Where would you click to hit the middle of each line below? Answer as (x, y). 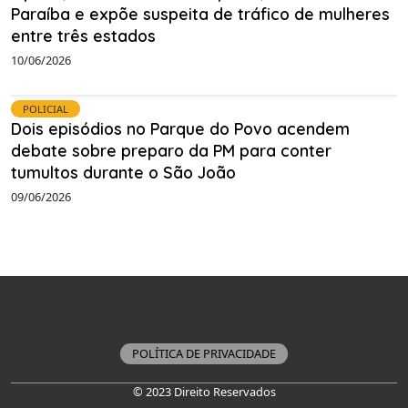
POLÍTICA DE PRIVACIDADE (204, 354)
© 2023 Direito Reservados (204, 392)
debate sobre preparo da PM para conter (171, 151)
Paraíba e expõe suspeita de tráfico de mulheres (200, 13)
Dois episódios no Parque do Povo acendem (180, 129)
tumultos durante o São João (123, 173)
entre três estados (83, 35)
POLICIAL (46, 109)
